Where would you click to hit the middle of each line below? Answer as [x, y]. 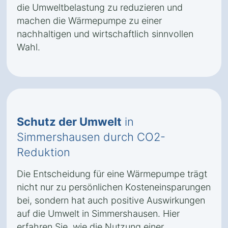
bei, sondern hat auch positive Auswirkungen [111, 200]
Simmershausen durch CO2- [91, 137]
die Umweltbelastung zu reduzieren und [100, 7]
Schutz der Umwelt [69, 122]
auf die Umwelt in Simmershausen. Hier [98, 213]
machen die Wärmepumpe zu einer [89, 21]
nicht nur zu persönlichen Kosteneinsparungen [114, 187]
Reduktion [44, 152]
